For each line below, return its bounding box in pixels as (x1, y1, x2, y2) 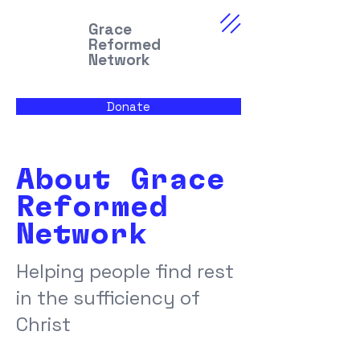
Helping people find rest (16, 259, 234, 284)
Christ (16, 312, 71, 337)
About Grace (16, 165, 225, 195)
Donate (107, 99, 150, 114)
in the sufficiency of (16, 285, 200, 310)
